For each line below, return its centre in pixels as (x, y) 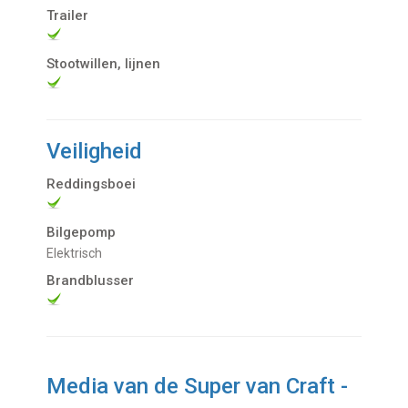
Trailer (68, 16)
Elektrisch (78, 254)
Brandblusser (91, 281)
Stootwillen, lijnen (104, 64)
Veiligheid (95, 152)
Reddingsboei (92, 184)
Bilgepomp (82, 233)
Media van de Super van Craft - (198, 387)
